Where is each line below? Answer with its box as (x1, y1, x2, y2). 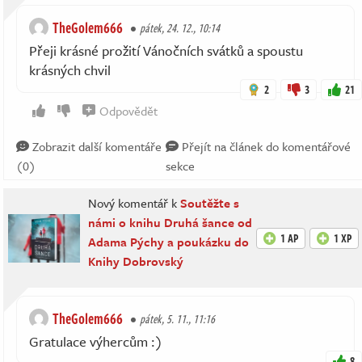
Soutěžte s (180, 194, 240, 212)
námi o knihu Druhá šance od (88, 213, 253, 231)
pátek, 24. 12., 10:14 (140, 19, 220, 36)
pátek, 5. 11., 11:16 (140, 310, 215, 327)
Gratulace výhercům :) (29, 331, 162, 351)
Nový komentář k (88, 194, 181, 212)
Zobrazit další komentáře (29, 137, 162, 155)
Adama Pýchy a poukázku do (88, 233, 250, 250)
